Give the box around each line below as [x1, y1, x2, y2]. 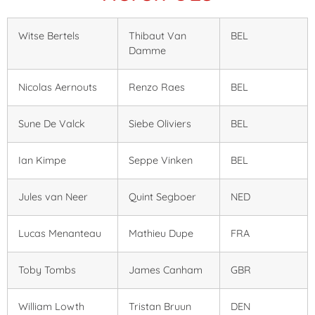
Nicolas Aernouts [18, 81, 97, 94]
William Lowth [18, 300, 84, 313]
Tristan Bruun [129, 300, 191, 313]
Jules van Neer [18, 191, 88, 203]
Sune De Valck [18, 117, 85, 130]
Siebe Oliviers [129, 117, 191, 130]
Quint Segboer [129, 191, 196, 203]
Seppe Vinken [129, 154, 193, 167]
